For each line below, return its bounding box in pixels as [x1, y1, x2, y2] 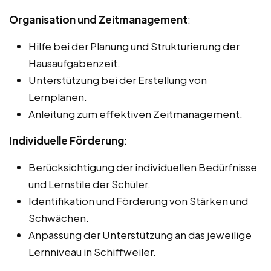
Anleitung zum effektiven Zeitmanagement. [28, 106, 243, 120]
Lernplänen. [28, 90, 87, 103]
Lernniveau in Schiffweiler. [28, 244, 156, 258]
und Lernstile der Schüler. [28, 177, 151, 191]
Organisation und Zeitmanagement [9, 12, 188, 26]
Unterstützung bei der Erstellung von [28, 73, 207, 87]
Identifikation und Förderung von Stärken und [28, 194, 248, 207]
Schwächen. [28, 211, 89, 224]
